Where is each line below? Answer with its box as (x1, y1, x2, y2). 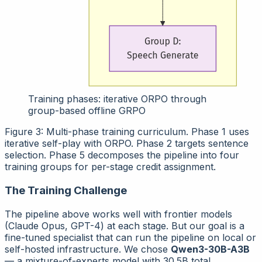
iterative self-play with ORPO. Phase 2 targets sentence (5, 137, 249, 150)
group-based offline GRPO (28, 105, 146, 117)
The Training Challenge (5, 183, 127, 197)
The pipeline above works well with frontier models (5, 208, 232, 220)
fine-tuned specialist (5, 231, 93, 243)
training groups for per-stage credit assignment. (5, 161, 216, 173)
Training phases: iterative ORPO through (28, 93, 206, 105)
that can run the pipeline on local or (93, 231, 256, 243)
